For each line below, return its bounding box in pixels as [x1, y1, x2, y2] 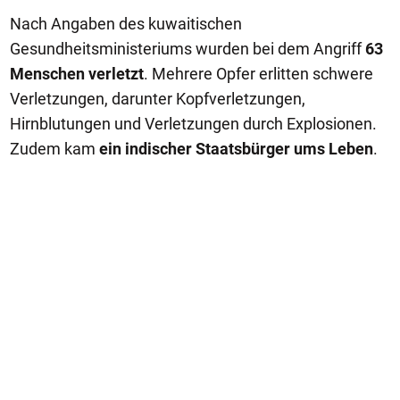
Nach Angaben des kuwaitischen [10, 14, 242, 33]
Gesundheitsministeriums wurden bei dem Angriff [10, 39, 365, 58]
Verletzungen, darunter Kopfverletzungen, [10, 89, 305, 108]
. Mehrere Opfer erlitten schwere [144, 64, 373, 83]
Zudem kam [10, 139, 99, 158]
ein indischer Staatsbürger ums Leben [99, 139, 373, 158]
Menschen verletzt [10, 64, 144, 83]
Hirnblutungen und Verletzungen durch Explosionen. [10, 114, 377, 133]
